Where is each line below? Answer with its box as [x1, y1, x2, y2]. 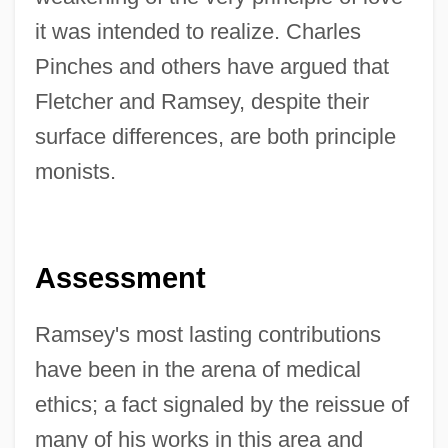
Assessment [34, 261, 206, 294]
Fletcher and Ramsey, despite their [34, 89, 369, 115]
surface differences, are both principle [34, 124, 396, 150]
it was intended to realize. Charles [34, 19, 361, 45]
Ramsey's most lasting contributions [34, 321, 381, 347]
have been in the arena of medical [34, 356, 361, 382]
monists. [34, 159, 116, 185]
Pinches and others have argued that [34, 54, 389, 80]
